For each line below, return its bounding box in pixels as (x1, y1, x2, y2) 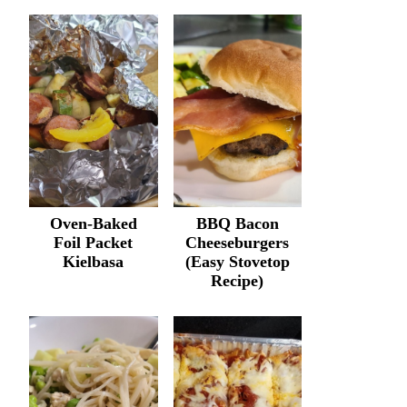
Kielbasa (63, 252, 124, 271)
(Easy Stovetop (184, 252, 290, 271)
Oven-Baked (49, 213, 137, 233)
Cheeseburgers (185, 233, 290, 252)
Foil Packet (54, 233, 134, 252)
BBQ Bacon (195, 213, 279, 233)
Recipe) (211, 271, 264, 290)
